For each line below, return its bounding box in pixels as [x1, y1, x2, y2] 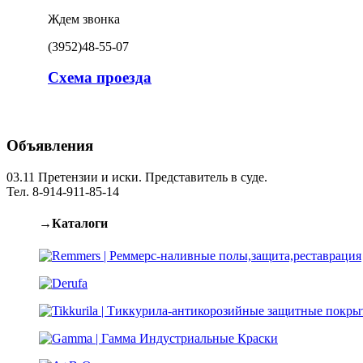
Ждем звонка [48, 11, 120, 26]
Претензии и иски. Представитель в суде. [35, 169, 267, 184]
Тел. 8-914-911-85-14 [6, 184, 119, 199]
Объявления [6, 137, 93, 155]
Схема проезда [48, 69, 152, 87]
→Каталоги [39, 216, 108, 231]
